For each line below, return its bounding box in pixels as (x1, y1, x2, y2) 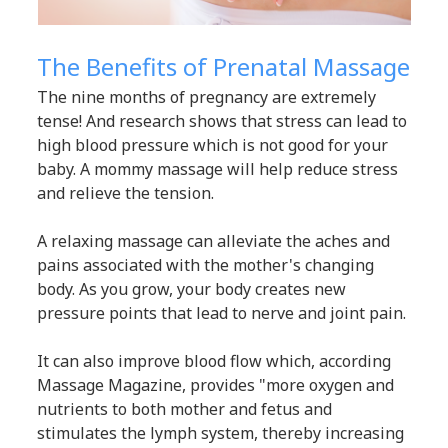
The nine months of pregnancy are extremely (37, 86, 377, 109)
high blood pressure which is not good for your (37, 134, 389, 157)
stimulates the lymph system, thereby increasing (37, 422, 405, 445)
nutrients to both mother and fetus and (37, 398, 333, 421)
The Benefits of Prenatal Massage (37, 50, 411, 84)
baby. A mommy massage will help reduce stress (37, 158, 399, 181)
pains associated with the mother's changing (37, 254, 375, 277)
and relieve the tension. (37, 182, 215, 205)
